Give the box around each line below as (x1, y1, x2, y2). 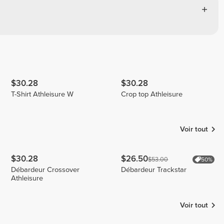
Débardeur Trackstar (121, 165, 187, 174)
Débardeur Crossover (11, 165, 80, 174)
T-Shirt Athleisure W (11, 89, 74, 98)
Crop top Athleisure (121, 89, 183, 98)
